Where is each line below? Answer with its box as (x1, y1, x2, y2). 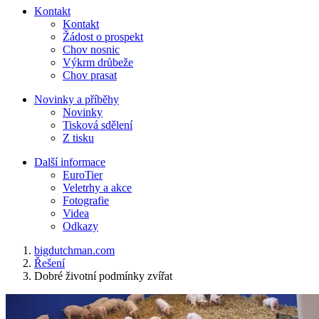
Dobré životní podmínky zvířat (34, 270, 172, 283)
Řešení (34, 257, 65, 270)
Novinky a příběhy (34, 93, 119, 106)
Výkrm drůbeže (63, 56, 133, 69)
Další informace (34, 156, 105, 169)
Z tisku (63, 132, 94, 145)
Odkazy (63, 220, 98, 233)
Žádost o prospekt (63, 31, 143, 43)
